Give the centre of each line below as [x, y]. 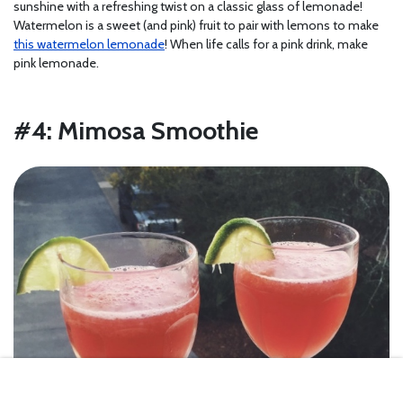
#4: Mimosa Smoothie [136, 131]
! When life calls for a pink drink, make [266, 45]
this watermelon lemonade [89, 45]
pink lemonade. [58, 63]
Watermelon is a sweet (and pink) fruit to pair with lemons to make [196, 26]
